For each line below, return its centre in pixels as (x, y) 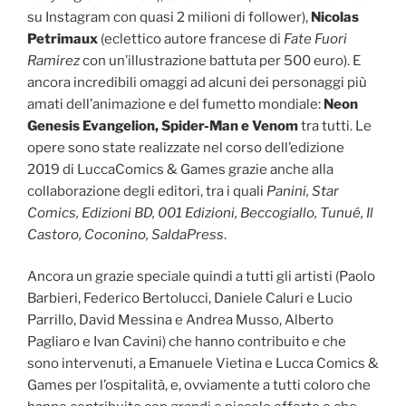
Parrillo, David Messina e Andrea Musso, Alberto (180, 320)
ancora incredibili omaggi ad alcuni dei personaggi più (197, 82)
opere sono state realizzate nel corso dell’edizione (186, 147)
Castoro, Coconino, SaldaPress (126, 234)
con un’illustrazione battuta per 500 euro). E (222, 60)
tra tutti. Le (335, 126)
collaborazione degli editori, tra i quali (147, 191)
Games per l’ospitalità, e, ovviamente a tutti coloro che (199, 386)
